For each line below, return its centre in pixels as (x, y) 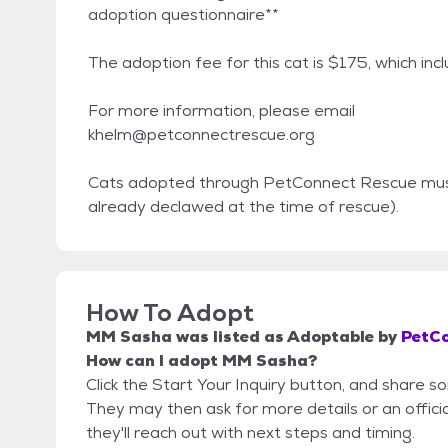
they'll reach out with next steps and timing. (250, 433)
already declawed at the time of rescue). (243, 207)
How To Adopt (170, 313)
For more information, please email (221, 111)
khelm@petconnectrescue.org (201, 135)
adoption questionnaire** (183, 15)
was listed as (229, 337)
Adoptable (330, 337)
